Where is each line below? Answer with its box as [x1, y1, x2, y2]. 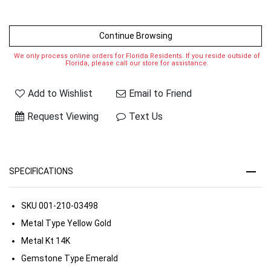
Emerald [84, 253, 118, 263]
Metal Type [21, 218, 65, 228]
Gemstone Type [21, 253, 84, 263]
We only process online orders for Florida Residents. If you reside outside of [14, 51, 260, 60]
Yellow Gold [65, 218, 111, 228]
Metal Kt [21, 235, 54, 246]
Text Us [129, 110, 163, 122]
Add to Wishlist [28, 87, 93, 99]
